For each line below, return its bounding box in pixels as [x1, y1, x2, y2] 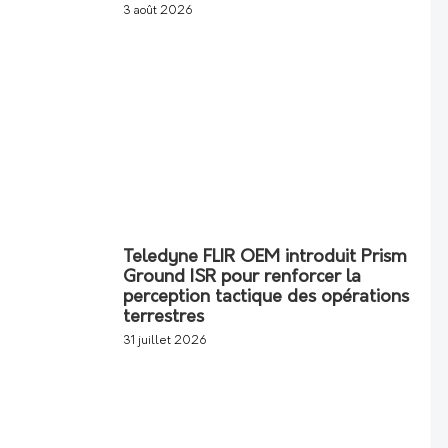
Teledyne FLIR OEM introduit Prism [123, 247, 407, 267]
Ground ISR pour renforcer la [123, 267, 361, 287]
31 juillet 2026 [123, 334, 207, 347]
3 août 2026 [123, 4, 193, 17]
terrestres [123, 307, 204, 327]
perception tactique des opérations [123, 287, 409, 307]
